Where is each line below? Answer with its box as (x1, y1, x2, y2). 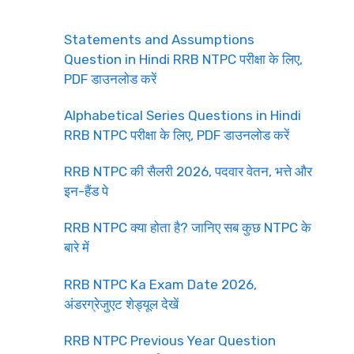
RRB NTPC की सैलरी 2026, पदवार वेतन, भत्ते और (64, 164, 312, 179)
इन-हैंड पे (64, 183, 108, 199)
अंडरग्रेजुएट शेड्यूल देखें (64, 296, 179, 312)
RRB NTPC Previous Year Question (64, 332, 276, 348)
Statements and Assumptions (64, 31, 254, 47)
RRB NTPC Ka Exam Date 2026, (64, 276, 257, 292)
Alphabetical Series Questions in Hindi (64, 107, 301, 123)
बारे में (64, 239, 89, 256)
